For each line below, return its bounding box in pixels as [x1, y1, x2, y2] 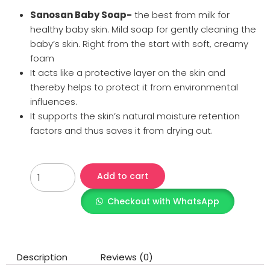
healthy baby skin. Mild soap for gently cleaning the [30, 22, 256, 36]
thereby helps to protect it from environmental [30, 80, 238, 93]
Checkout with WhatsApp [107, 195, 220, 207]
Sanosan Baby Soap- [30, 8, 132, 21]
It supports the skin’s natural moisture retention [30, 109, 240, 122]
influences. [30, 95, 77, 108]
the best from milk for [132, 8, 230, 21]
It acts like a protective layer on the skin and [30, 66, 225, 79]
